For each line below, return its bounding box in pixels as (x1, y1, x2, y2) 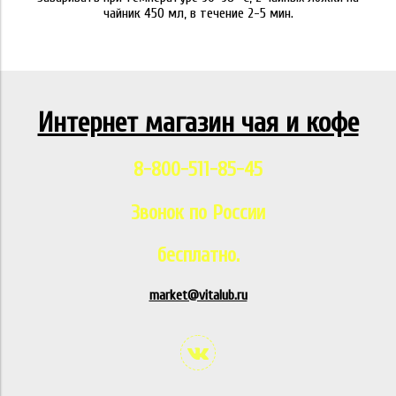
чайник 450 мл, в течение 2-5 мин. (103, 5, 293, 22)
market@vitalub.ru (148, 286, 247, 303)
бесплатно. (156, 244, 240, 268)
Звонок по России (131, 201, 265, 225)
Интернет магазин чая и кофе (37, 106, 359, 140)
